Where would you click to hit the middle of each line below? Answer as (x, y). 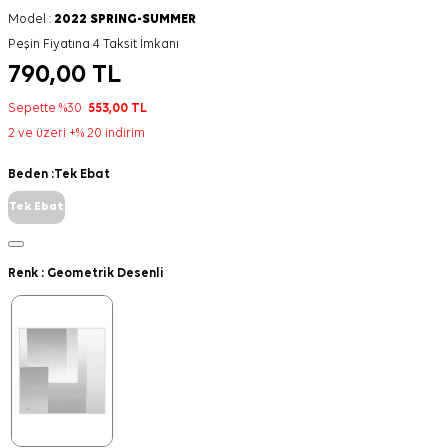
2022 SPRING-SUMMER (125, 19)
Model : (31, 19)
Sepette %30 (48, 108)
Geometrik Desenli (105, 273)
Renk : (27, 273)
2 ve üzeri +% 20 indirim (76, 133)
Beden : (31, 174)
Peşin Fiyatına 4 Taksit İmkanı (93, 44)
